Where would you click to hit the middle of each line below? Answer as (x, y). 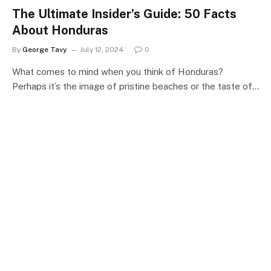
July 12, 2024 (102, 49)
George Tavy (45, 49)
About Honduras (60, 30)
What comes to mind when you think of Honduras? (118, 71)
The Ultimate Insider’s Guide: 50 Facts (124, 14)
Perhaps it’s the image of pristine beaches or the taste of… (135, 86)
